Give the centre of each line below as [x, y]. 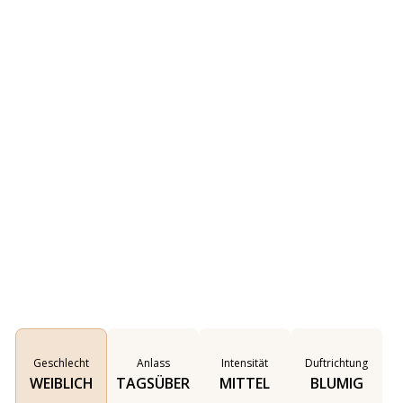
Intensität [245, 363]
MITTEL [245, 383]
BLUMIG [336, 383]
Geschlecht [61, 363]
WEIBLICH [61, 383]
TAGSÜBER [153, 383]
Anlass [153, 363]
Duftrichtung [336, 363]
